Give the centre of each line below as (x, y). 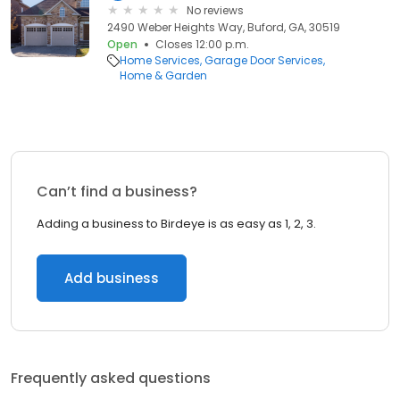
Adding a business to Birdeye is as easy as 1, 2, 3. (176, 224)
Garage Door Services (264, 60)
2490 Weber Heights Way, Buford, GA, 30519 (224, 27)
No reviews (215, 10)
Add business (112, 278)
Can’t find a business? (117, 192)
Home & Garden (164, 75)
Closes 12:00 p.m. (202, 44)
